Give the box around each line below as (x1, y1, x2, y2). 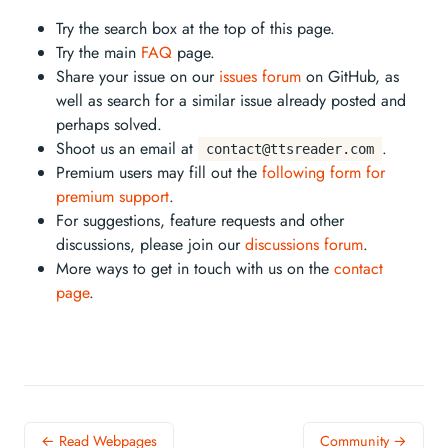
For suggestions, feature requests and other (56, 209, 344, 233)
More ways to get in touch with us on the (56, 257, 334, 281)
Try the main (56, 41, 141, 65)
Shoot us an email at (56, 137, 198, 161)
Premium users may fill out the (56, 161, 262, 185)
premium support (56, 185, 169, 209)
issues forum (219, 65, 301, 89)
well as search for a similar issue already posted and (56, 89, 406, 113)
